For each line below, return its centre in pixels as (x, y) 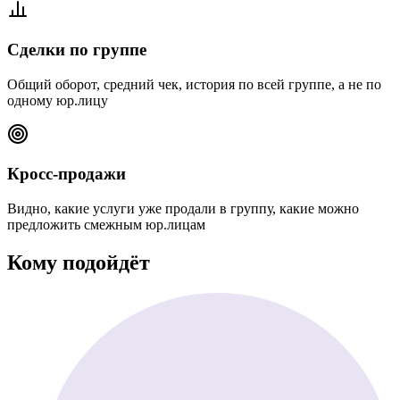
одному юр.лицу (58, 100)
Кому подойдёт (79, 262)
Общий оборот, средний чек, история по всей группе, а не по (194, 84)
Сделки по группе (77, 49)
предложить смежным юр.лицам (106, 224)
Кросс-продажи (67, 174)
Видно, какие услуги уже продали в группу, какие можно (183, 208)
